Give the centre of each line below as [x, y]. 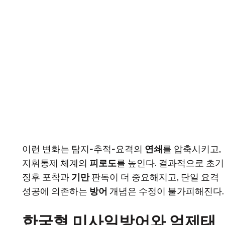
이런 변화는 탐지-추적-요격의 [83, 149]
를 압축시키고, [192, 149]
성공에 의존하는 [56, 192]
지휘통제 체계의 [56, 163]
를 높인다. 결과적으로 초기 [170, 163]
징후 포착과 [47, 178]
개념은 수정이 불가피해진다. [166, 192]
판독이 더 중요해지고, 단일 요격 [154, 178]
